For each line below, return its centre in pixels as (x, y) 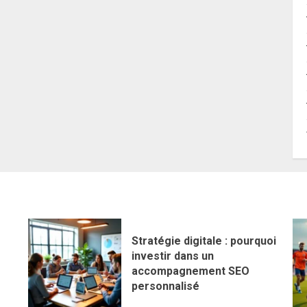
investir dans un (172, 256)
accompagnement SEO (190, 271)
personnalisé (165, 286)
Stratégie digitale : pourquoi (204, 241)
